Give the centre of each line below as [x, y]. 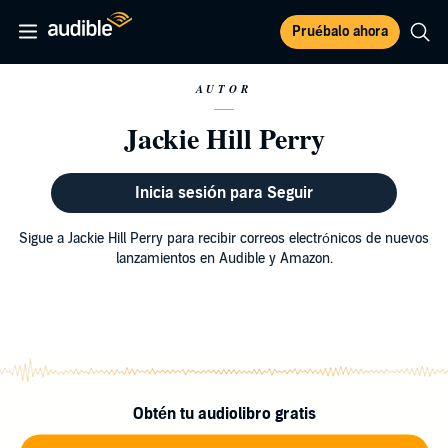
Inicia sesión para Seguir [223, 193]
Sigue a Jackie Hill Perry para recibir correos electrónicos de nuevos [224, 238]
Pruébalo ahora [340, 31]
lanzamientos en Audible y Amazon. [224, 258]
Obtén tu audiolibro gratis [224, 413]
